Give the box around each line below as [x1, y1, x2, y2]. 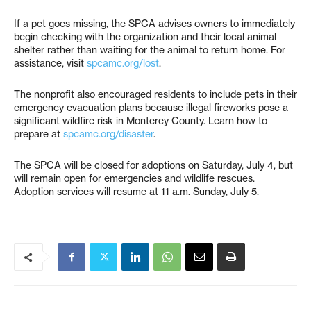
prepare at [14, 128, 63, 141]
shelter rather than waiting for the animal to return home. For [14, 44, 285, 57]
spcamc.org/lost [87, 57, 159, 70]
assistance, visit [14, 57, 87, 70]
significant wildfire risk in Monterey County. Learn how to [14, 115, 267, 128]
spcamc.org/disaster [63, 128, 153, 141]
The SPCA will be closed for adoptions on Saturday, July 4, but [14, 159, 293, 172]
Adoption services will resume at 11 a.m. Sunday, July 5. [14, 185, 259, 199]
